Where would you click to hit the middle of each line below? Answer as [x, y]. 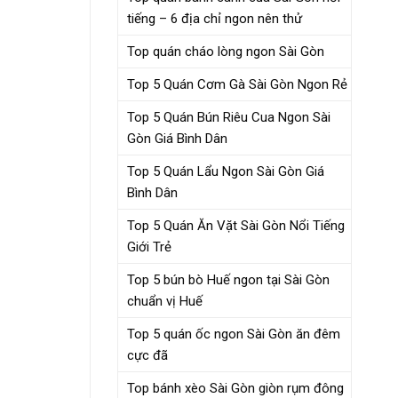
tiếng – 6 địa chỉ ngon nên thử [215, 18]
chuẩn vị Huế [165, 301]
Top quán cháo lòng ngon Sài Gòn [226, 51]
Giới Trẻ [149, 247]
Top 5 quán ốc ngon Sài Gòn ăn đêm [234, 334]
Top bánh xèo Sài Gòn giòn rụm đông [235, 388]
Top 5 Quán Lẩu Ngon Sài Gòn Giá [226, 171]
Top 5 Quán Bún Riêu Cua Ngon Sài [229, 117]
